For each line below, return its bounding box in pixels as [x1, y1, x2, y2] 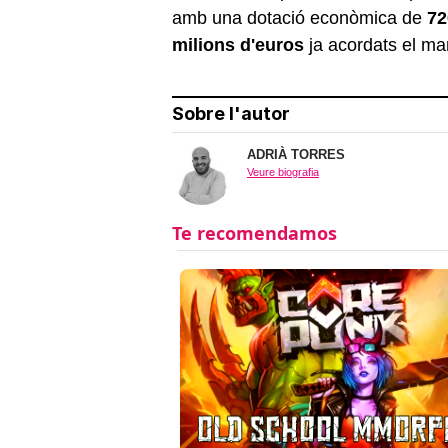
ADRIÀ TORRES [247, 147, 345, 163]
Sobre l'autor [172, 103, 290, 125]
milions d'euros [172, 34, 304, 55]
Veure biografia [247, 166, 319, 179]
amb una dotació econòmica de [172, 7, 427, 28]
